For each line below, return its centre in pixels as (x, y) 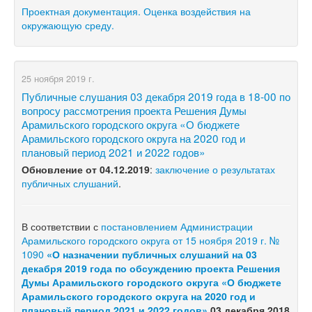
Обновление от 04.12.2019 (86, 169)
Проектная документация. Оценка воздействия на (136, 11)
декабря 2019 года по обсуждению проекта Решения (151, 268)
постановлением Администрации (177, 226)
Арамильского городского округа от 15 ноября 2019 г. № (150, 240)
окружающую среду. (68, 25)
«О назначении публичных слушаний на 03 (152, 254)
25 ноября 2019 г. (58, 78)
